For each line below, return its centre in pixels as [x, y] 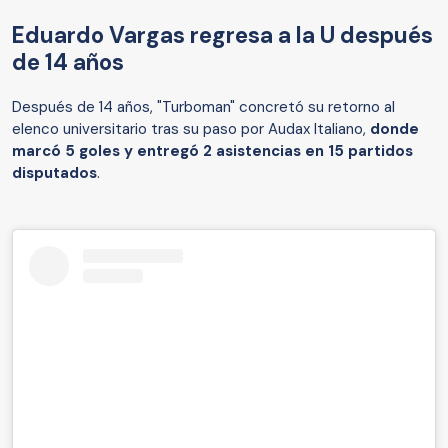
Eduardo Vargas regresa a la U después [222, 36]
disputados [54, 173]
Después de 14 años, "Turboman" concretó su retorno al [203, 107]
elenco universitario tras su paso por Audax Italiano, [191, 129]
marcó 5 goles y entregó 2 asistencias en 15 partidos [212, 151]
